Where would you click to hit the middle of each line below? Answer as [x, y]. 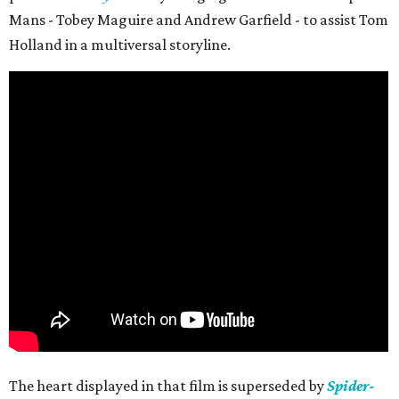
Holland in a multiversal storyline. [120, 45]
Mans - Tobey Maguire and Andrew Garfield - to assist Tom [199, 20]
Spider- [351, 386]
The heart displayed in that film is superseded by [168, 386]
